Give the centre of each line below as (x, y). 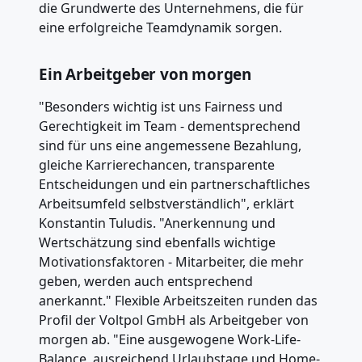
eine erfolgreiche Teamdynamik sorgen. (160, 27)
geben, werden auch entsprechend (146, 281)
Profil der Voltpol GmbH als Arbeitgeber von (174, 320)
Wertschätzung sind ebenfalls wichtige (157, 242)
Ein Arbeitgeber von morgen (145, 74)
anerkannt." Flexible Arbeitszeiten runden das (178, 300)
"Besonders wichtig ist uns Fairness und (161, 106)
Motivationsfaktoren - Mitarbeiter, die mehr (171, 261)
